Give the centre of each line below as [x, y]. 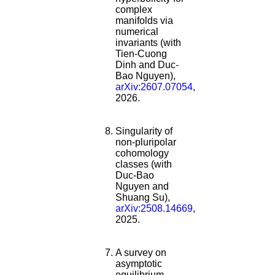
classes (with [144, 165]
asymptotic [139, 264]
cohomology [142, 153]
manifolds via [144, 21]
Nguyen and [142, 187]
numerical [137, 32]
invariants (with [148, 43]
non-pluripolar [146, 142]
